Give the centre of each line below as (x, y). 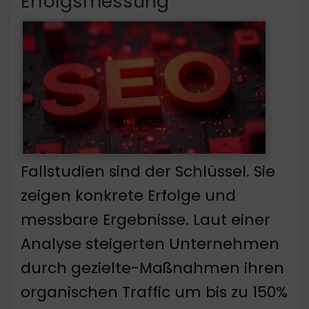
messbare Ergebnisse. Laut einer (146, 220)
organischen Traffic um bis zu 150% (154, 292)
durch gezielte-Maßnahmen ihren (152, 268)
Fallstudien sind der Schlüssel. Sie (148, 172)
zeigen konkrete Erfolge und (128, 196)
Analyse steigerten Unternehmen (150, 244)
